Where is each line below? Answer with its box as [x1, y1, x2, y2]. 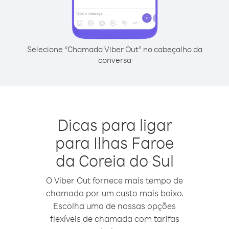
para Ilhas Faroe [55, 132, 174, 153]
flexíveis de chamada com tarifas [50, 213, 179, 224]
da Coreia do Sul [55, 150, 174, 171]
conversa [98, 55, 131, 65]
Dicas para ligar [57, 114, 172, 135]
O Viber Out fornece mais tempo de [46, 175, 183, 186]
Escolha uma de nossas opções [53, 200, 176, 211]
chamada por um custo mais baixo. [45, 188, 184, 198]
